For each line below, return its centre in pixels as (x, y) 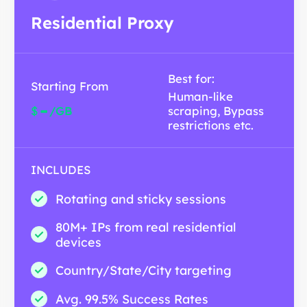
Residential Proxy (102, 23)
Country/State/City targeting (144, 270)
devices (78, 242)
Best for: (191, 79)
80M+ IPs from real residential (146, 227)
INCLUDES (61, 170)
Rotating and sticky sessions (141, 199)
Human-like (200, 97)
